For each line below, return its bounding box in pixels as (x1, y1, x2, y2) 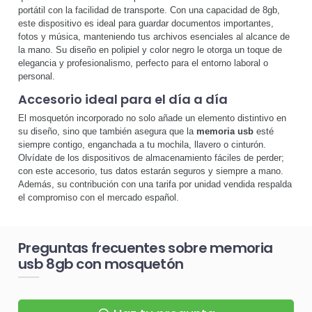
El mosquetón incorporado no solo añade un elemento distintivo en (18, 112, 286, 123)
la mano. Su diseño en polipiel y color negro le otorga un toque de (18, 45, 282, 56)
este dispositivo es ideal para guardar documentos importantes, (18, 18, 274, 29)
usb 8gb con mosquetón (18, 253, 184, 274)
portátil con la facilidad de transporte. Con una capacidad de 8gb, (18, 5, 280, 16)
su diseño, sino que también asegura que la (18, 125, 196, 136)
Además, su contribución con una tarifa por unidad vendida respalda (18, 178, 292, 189)
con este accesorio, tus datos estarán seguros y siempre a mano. (18, 165, 283, 176)
